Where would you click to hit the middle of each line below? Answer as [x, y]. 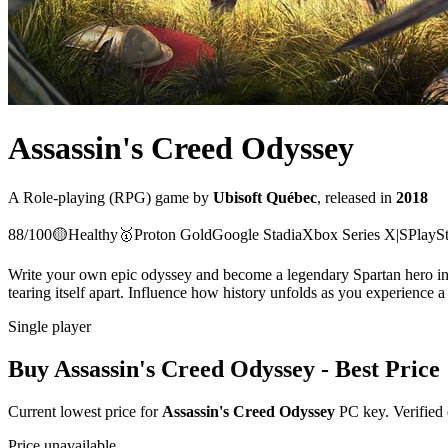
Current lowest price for [85, 411]
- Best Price [377, 368]
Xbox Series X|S [355, 234]
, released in [354, 197]
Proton [155, 234]
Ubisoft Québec [265, 197]
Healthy [93, 234]
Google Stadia [257, 234]
